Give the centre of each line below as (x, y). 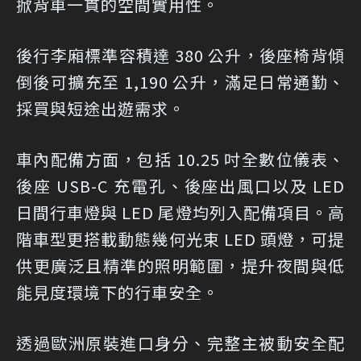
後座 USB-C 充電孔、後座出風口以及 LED (180, 186)
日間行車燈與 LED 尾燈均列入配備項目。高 (180, 213)
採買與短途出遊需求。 (101, 109)
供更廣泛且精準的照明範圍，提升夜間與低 (180, 266)
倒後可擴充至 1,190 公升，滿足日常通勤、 (180, 82)
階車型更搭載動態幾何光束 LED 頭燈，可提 (180, 239)
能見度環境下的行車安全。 (118, 293)
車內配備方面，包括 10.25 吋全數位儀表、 (180, 160)
